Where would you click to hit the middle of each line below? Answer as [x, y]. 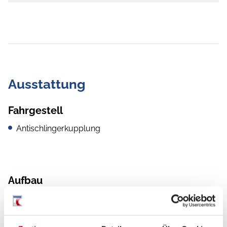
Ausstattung [47, 84]
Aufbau [25, 181]
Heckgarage [39, 199]
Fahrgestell [35, 111]
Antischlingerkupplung [58, 129]
